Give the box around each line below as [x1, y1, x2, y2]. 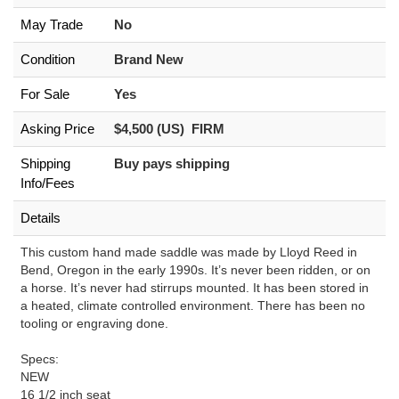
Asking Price [20, 121, 94, 136]
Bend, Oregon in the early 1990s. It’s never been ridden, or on [20, 263, 370, 277]
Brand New [114, 52, 187, 67]
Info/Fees [20, 175, 78, 191]
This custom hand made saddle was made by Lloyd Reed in [20, 245, 357, 259]
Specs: [20, 352, 59, 366]
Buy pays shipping [114, 156, 233, 171]
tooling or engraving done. [20, 316, 168, 330]
